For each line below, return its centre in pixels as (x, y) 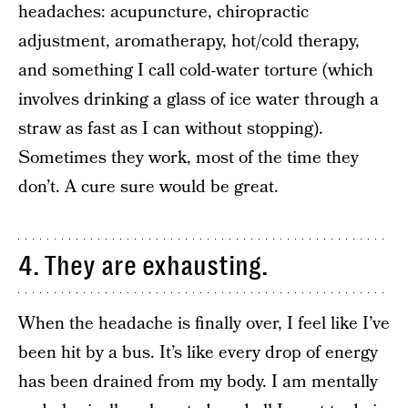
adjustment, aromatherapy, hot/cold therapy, (189, 41)
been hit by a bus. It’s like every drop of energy (198, 353)
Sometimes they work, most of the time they (189, 158)
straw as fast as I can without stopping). (171, 129)
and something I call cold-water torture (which (196, 71)
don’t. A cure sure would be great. (148, 187)
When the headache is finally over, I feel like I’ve (204, 324)
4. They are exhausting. (143, 266)
